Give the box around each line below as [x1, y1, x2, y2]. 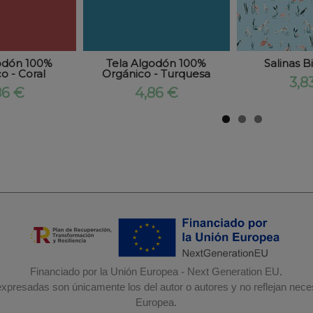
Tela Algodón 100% [106, 57, 207, 71]
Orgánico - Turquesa [102, 67, 211, 81]
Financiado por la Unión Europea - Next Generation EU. [30, 263, 283, 282]
